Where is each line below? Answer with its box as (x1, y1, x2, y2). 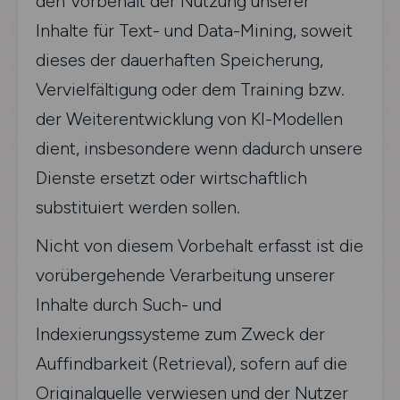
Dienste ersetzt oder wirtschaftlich (36, 167, 307, 188)
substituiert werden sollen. (36, 196, 240, 218)
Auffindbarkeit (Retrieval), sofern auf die (36, 353, 347, 374)
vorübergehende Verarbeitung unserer (36, 264, 335, 286)
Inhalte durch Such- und (36, 294, 221, 315)
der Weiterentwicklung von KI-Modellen (36, 108, 343, 129)
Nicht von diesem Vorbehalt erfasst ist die (36, 235, 363, 256)
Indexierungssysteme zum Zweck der (36, 323, 325, 345)
